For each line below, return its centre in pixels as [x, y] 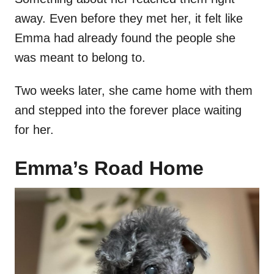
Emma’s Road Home [109, 168]
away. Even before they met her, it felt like [129, 19]
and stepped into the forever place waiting [128, 110]
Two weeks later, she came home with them [134, 91]
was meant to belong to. [80, 58]
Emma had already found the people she [125, 38]
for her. [34, 130]
